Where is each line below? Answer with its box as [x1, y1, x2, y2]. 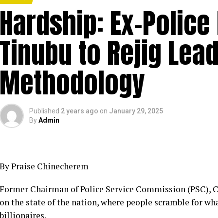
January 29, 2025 [109, 107, 163, 115]
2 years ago [61, 107, 98, 115]
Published [29, 107, 59, 115]
